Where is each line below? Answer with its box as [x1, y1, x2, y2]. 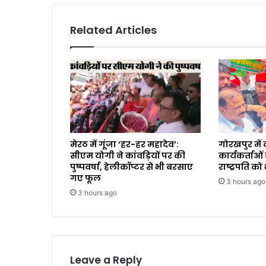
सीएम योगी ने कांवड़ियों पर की [70, 149, 185, 161]
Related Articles [70, 22, 157, 37]
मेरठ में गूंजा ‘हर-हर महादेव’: [70, 138, 179, 150]
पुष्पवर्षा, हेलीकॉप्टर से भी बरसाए [70, 160, 193, 173]
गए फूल [70, 172, 101, 184]
